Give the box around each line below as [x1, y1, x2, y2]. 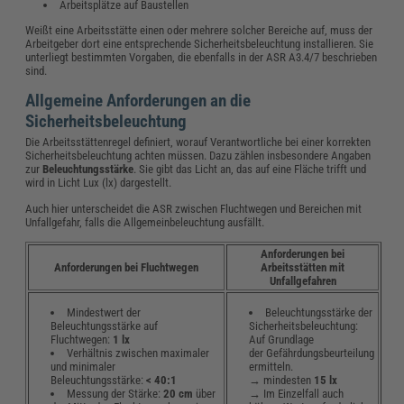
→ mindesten [249, 373, 315, 388]
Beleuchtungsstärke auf [50, 319, 159, 334]
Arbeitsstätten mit [261, 260, 345, 274]
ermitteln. [249, 360, 294, 374]
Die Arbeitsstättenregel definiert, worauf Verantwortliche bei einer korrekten [25, 134, 372, 149]
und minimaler [50, 360, 116, 374]
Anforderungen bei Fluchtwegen [54, 260, 199, 274]
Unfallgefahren [269, 273, 336, 288]
